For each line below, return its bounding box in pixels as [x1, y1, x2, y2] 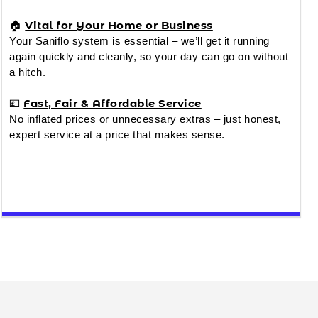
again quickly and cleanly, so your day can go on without [9, 50, 289, 62]
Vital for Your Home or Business [25, 18, 213, 32]
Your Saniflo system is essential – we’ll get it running [9, 34, 270, 47]
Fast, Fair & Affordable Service [23, 96, 202, 110]
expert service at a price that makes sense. [9, 128, 225, 141]
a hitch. [9, 65, 46, 78]
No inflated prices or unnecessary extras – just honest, [9, 112, 281, 125]
